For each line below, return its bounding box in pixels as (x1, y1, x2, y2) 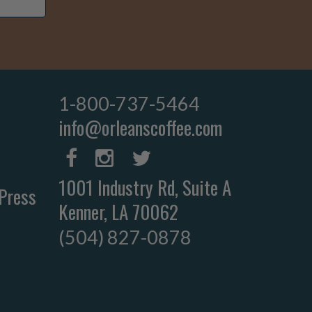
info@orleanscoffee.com (58, 114, 222, 142)
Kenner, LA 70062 (58, 198, 178, 226)
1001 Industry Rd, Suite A (58, 173, 231, 202)
